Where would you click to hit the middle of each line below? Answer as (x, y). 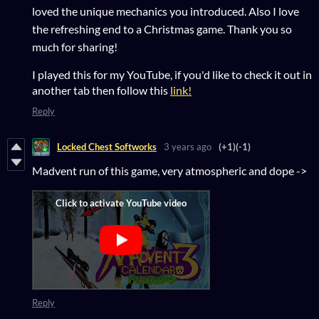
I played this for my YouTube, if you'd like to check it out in (172, 74)
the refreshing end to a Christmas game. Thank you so (162, 28)
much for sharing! (75, 46)
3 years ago (188, 147)
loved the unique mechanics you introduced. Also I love (166, 11)
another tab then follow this (101, 90)
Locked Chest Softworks (107, 147)
